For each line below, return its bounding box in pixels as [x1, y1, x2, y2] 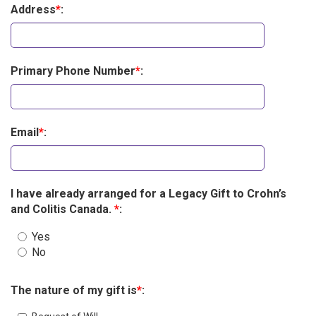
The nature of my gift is [11, 284, 137, 298]
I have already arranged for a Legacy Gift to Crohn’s [11, 187, 286, 201]
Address [11, 3, 56, 17]
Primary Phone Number [11, 64, 135, 78]
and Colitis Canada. [11, 202, 114, 217]
